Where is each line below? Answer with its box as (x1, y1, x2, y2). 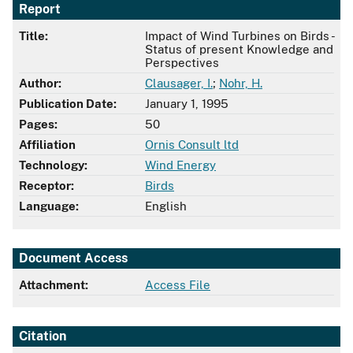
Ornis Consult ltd (145, 138, 239, 152)
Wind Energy (145, 158, 216, 173)
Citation (19, 329, 66, 344)
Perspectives (145, 56, 219, 70)
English (145, 199, 187, 214)
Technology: (19, 158, 87, 173)
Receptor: (19, 179, 74, 193)
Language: (19, 199, 79, 214)
